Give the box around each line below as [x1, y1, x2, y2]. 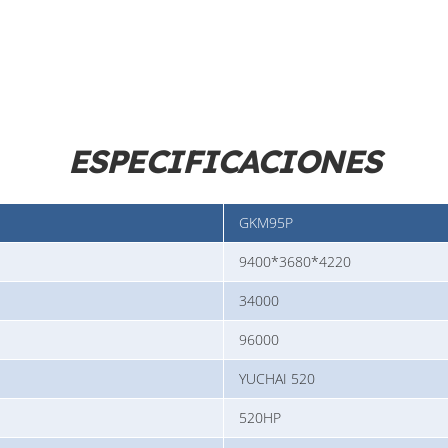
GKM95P [239, 213, 293, 233]
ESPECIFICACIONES [67, 141, 381, 182]
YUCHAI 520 [239, 369, 315, 389]
